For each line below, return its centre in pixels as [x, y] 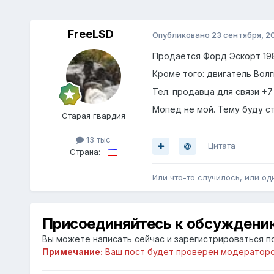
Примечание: [72, 252]
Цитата [221, 146]
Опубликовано [182, 35]
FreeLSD [91, 34]
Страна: [85, 151]
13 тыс [98, 140]
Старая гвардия [93, 116]
